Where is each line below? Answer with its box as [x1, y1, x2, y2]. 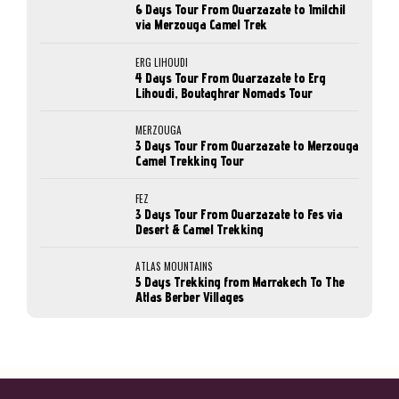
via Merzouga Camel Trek [135, 17, 267, 33]
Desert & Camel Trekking [135, 221, 264, 237]
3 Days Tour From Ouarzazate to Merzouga [135, 138, 359, 154]
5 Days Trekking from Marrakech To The [135, 273, 345, 289]
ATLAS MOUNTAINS [135, 257, 214, 273]
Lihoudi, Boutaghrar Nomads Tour [135, 85, 313, 101]
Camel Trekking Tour [135, 153, 244, 169]
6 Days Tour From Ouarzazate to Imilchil [135, 2, 346, 18]
